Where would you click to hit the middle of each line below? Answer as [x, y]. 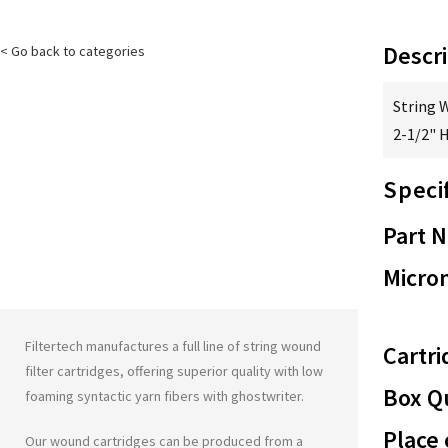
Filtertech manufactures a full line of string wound [173, 346]
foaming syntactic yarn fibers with [128, 396]
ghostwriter [266, 396]
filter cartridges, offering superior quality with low [174, 371]
